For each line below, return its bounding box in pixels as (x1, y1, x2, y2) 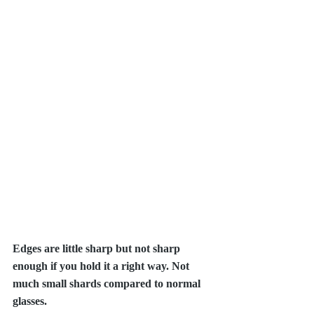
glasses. (13, 294, 50, 307)
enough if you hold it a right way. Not (13, 259, 192, 272)
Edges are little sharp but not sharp (13, 242, 183, 254)
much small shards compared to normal (13, 277, 203, 289)
